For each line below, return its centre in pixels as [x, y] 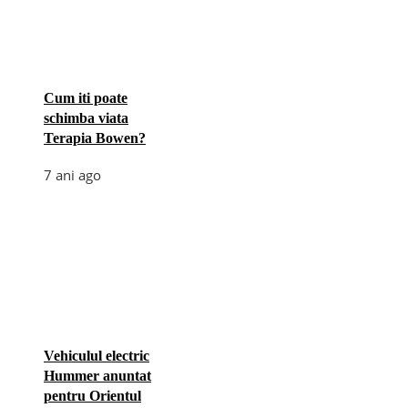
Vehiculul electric [97, 355]
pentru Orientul [92, 395]
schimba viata [86, 117]
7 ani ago [72, 174]
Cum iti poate [86, 97]
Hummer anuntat [97, 375]
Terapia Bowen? [95, 138]
